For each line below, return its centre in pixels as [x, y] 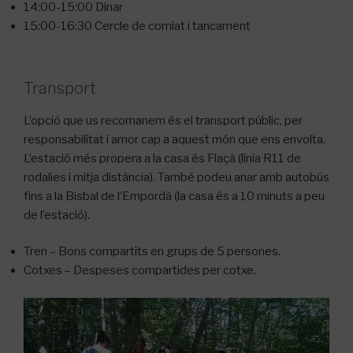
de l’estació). [57, 215]
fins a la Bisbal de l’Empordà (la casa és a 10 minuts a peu [174, 196]
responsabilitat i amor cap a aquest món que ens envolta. [175, 139]
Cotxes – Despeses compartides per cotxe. [140, 271]
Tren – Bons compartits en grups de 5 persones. [152, 252]
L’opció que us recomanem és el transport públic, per [163, 120]
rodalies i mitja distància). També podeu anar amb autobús [176, 177]
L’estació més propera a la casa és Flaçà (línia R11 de [162, 158]
